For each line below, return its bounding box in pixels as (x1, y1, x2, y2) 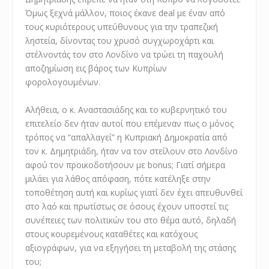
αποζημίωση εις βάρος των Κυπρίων (25, 62, 168, 74)
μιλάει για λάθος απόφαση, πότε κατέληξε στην (25, 172, 211, 184)
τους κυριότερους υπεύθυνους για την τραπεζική (25, 21, 219, 33)
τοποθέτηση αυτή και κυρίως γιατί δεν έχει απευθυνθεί (25, 186, 243, 198)
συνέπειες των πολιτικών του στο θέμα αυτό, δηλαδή (25, 214, 237, 226)
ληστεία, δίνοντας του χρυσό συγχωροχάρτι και (25, 35, 214, 47)
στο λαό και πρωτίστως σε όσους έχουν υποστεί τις (25, 200, 229, 212)
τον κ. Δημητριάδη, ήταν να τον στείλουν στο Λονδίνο (25, 145, 238, 157)
